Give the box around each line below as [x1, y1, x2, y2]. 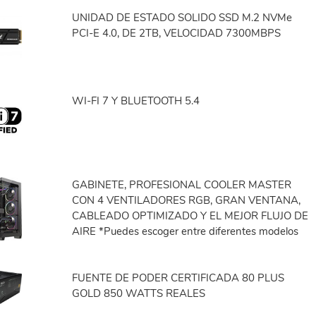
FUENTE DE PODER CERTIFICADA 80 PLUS [72, 270, 285, 285]
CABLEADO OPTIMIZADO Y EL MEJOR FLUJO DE [72, 208, 309, 223]
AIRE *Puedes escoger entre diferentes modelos [72, 224, 299, 238]
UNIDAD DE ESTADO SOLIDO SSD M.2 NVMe [72, 11, 293, 25]
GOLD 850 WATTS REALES [72, 286, 206, 300]
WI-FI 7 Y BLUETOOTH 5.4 [72, 94, 200, 109]
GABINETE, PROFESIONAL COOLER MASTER [72, 177, 292, 192]
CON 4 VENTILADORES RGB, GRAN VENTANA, [72, 193, 301, 207]
